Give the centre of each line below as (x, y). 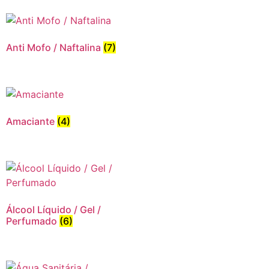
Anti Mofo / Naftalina (55, 48)
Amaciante (32, 121)
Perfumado (33, 221)
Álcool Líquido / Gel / (53, 209)
